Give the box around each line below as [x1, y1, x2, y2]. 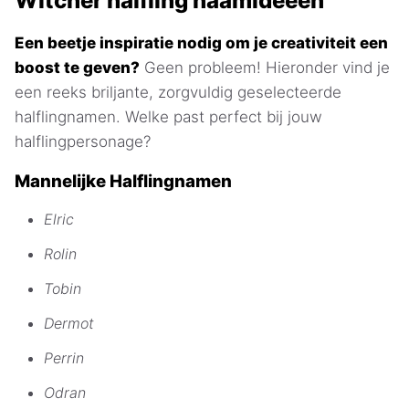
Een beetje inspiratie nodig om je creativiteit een [15, 34, 388, 53]
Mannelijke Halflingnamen [15, 171, 232, 193]
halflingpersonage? [15, 132, 151, 152]
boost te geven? [15, 58, 140, 78]
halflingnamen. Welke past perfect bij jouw [15, 108, 322, 127]
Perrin [44, 348, 84, 367]
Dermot [44, 313, 94, 332]
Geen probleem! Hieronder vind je [140, 58, 390, 78]
